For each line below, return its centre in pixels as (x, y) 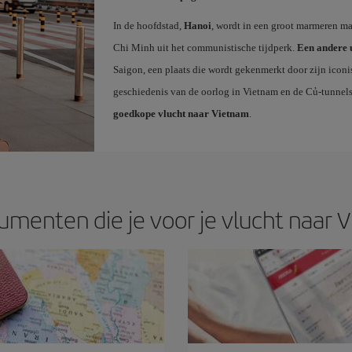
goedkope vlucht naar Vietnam (181, 113)
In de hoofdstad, (148, 25)
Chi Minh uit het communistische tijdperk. (205, 47)
